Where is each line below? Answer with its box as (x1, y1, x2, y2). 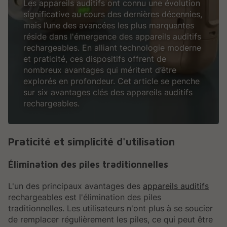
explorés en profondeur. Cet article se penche (23, 76, 200, 87)
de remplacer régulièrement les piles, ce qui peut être (8, 214, 213, 224)
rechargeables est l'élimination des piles (8, 192, 161, 202)
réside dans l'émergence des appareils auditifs (23, 31, 201, 42)
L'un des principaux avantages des (8, 180, 143, 191)
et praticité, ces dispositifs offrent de (23, 54, 166, 64)
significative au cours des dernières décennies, (23, 9, 202, 20)
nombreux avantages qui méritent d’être (23, 65, 176, 75)
